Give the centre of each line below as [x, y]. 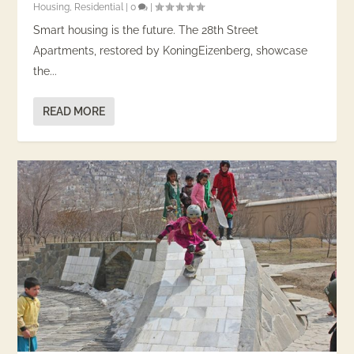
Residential [99, 8]
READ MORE [74, 112]
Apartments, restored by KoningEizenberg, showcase [171, 51]
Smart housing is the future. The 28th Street [146, 30]
